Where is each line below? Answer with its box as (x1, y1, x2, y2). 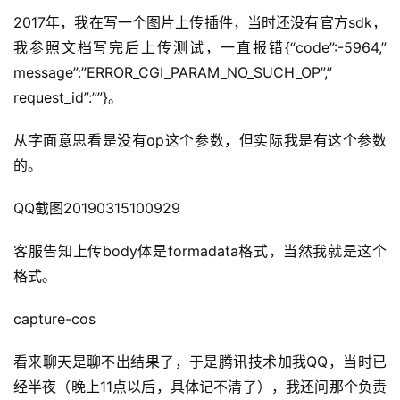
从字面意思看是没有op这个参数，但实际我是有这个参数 (13, 130, 387, 149)
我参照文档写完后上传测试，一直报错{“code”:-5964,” (13, 37, 387, 56)
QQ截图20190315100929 (13, 198, 185, 217)
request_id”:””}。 (13, 87, 122, 106)
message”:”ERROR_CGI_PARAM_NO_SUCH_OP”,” (13, 62, 332, 81)
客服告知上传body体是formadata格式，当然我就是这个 (13, 241, 387, 260)
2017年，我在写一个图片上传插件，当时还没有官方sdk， (13, 12, 387, 31)
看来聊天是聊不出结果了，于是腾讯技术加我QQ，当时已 (13, 352, 387, 371)
